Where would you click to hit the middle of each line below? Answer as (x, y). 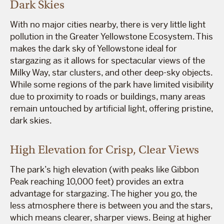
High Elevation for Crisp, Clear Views (104, 149)
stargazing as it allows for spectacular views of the (107, 60)
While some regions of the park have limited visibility (112, 84)
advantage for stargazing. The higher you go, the (103, 193)
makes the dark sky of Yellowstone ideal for (93, 48)
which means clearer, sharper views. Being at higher (111, 217)
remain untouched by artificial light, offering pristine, (111, 108)
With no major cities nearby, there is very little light (108, 24)
